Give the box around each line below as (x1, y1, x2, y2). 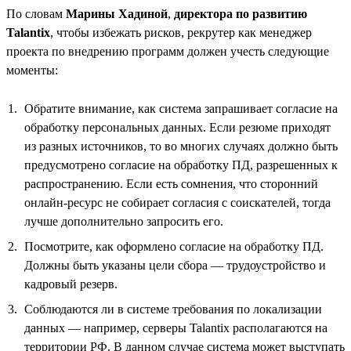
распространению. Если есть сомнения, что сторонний (24, 176, 318, 190)
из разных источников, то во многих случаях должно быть (24, 139, 338, 153)
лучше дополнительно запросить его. (24, 214, 223, 228)
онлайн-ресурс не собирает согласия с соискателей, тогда (24, 195, 331, 209)
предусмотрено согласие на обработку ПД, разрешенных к (24, 157, 338, 172)
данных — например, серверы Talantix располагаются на (24, 320, 327, 335)
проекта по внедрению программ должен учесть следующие (6, 44, 329, 58)
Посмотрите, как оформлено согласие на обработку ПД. (24, 239, 324, 253)
